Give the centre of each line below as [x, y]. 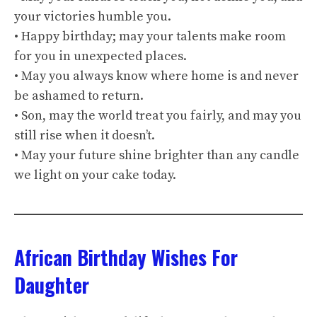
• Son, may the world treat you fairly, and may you [158, 116]
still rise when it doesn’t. [85, 136]
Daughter [52, 285]
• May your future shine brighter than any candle [157, 155]
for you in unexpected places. [100, 56]
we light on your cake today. [95, 175]
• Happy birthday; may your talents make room [150, 36]
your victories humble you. [93, 17]
